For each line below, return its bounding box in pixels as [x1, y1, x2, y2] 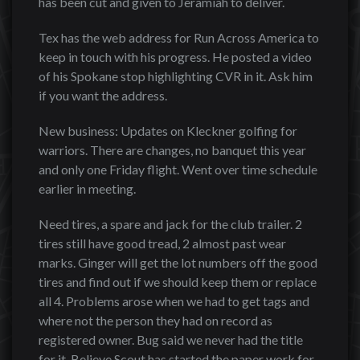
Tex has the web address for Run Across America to [39, 30, 319, 45]
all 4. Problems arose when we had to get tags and [39, 293, 309, 309]
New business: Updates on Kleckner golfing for [39, 123, 297, 138]
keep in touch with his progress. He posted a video [39, 49, 312, 64]
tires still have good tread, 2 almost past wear [39, 235, 286, 251]
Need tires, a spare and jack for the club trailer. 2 [39, 216, 302, 231]
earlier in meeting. [39, 181, 136, 196]
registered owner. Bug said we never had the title [39, 332, 303, 347]
